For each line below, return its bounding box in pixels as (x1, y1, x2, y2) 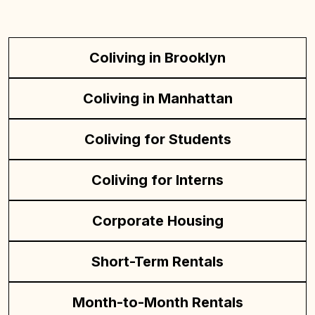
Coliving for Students (84, 131, 231, 148)
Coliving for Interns (91, 172, 224, 188)
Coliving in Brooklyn (89, 49, 226, 66)
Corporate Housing (91, 212, 224, 229)
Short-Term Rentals (91, 253, 224, 270)
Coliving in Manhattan (82, 90, 233, 107)
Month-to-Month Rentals (72, 294, 243, 311)
